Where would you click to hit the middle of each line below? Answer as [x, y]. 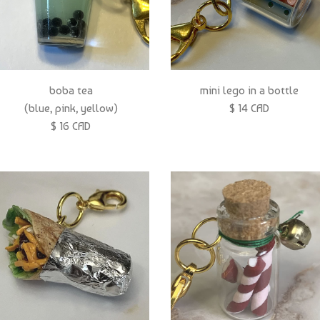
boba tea [71, 90]
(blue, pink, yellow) [71, 108]
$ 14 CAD [249, 108]
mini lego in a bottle [249, 90]
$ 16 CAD [71, 126]
